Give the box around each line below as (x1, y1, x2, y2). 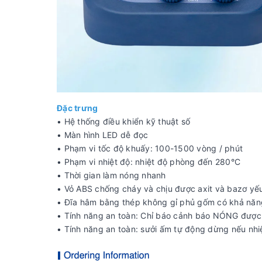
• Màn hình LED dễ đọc (57, 130, 149, 140)
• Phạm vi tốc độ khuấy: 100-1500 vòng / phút (57, 143, 243, 153)
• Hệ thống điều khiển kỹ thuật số (57, 116, 191, 126)
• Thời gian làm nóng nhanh (57, 170, 166, 180)
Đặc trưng (57, 103, 98, 113)
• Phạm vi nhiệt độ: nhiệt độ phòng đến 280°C (57, 157, 240, 167)
